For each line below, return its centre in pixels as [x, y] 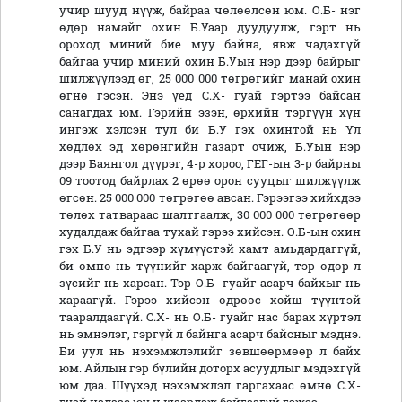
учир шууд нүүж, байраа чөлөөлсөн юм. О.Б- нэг [210, 10]
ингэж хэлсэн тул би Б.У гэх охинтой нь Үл [210, 130]
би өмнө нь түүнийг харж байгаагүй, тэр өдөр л [210, 266]
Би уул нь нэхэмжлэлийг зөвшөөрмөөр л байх [210, 351]
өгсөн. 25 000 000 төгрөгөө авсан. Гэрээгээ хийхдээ [210, 198]
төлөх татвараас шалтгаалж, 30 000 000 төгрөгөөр [210, 215]
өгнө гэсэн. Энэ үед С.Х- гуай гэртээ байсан [210, 96]
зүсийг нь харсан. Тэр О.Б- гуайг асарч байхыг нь [210, 283]
